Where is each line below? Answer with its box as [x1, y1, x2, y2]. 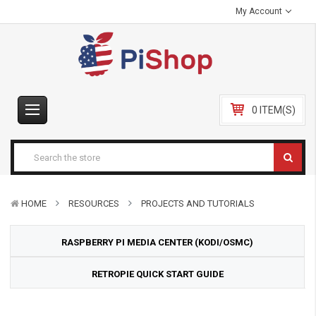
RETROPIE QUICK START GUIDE [91, 269, 224, 279]
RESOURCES [68, 198, 119, 209]
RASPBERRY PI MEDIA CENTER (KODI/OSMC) [61, 237, 253, 248]
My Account [236, 6, 285, 16]
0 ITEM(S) [252, 104, 296, 116]
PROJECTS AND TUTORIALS [141, 198, 255, 209]
